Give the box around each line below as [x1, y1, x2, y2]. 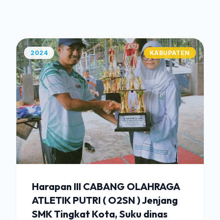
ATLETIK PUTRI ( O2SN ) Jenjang [32, 194, 178, 206]
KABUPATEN [149, 49, 190, 56]
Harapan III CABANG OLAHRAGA [32, 180, 180, 192]
